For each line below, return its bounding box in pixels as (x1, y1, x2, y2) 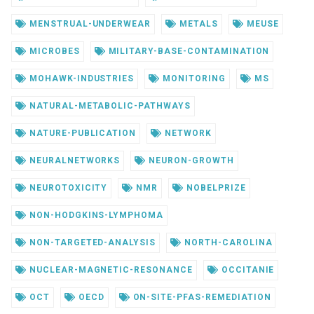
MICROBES (26, 46, 80, 56)
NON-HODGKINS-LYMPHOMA (26, 210, 164, 220)
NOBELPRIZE (184, 182, 246, 193)
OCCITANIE (218, 264, 275, 275)
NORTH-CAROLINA (182, 237, 273, 247)
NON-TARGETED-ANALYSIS (26, 237, 156, 247)
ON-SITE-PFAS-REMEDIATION (130, 292, 271, 302)
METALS (177, 18, 218, 29)
